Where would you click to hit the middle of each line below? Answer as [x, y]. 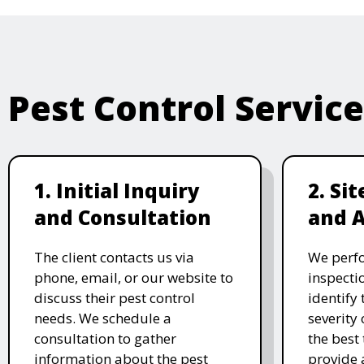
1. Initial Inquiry [117, 190]
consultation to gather [105, 338]
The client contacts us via [114, 257]
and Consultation [123, 217]
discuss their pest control [115, 297]
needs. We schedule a [103, 318]
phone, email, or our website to [134, 277]
